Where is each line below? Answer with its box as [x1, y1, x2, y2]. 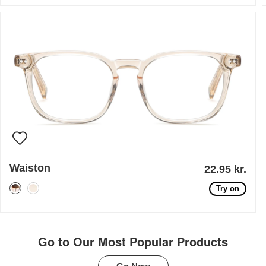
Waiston [9, 162, 51, 175]
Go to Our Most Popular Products [38, 233, 228, 251]
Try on [216, 184, 240, 194]
